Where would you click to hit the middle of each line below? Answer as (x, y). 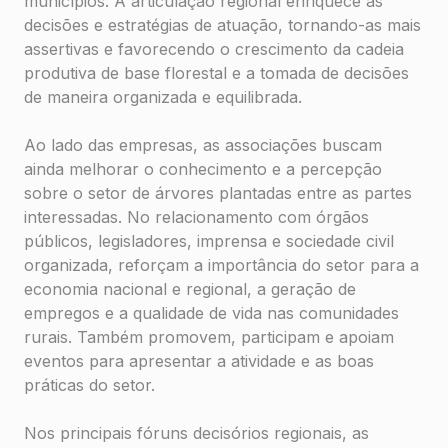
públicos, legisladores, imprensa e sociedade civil (209, 241)
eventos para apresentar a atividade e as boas (199, 361)
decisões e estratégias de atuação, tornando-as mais (222, 25)
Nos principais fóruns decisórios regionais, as (196, 433)
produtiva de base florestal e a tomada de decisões (216, 73)
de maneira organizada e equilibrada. (163, 97)
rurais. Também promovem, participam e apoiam (209, 337)
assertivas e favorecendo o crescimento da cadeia (214, 49)
